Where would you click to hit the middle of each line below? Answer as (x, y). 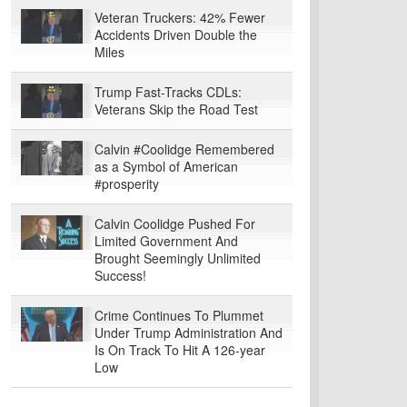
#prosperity (127, 184)
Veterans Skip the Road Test (176, 109)
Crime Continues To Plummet (179, 315)
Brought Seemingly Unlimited (178, 258)
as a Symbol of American (166, 166)
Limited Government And (166, 241)
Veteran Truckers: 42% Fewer (180, 17)
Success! (120, 275)
